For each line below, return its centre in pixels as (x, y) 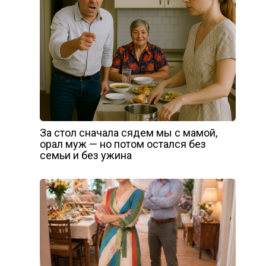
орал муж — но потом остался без (123, 144)
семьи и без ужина (85, 156)
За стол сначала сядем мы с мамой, (128, 133)
